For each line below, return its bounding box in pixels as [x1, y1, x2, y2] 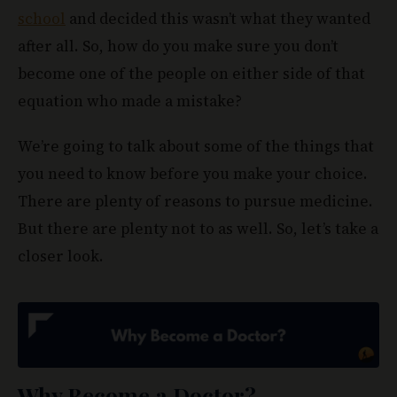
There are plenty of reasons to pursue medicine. [18, 190, 373, 212]
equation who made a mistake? [18, 90, 242, 112]
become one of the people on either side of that [18, 62, 365, 84]
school [18, 7, 66, 29]
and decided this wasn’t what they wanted [66, 7, 370, 29]
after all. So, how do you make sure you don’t [18, 35, 339, 57]
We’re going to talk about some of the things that [18, 135, 374, 157]
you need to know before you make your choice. [18, 162, 368, 184]
